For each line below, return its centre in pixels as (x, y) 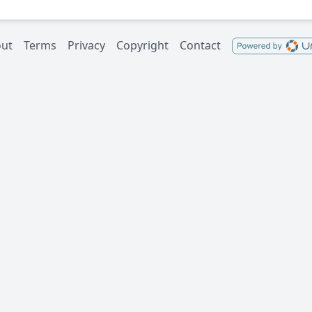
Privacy (86, 45)
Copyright (142, 45)
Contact (200, 45)
